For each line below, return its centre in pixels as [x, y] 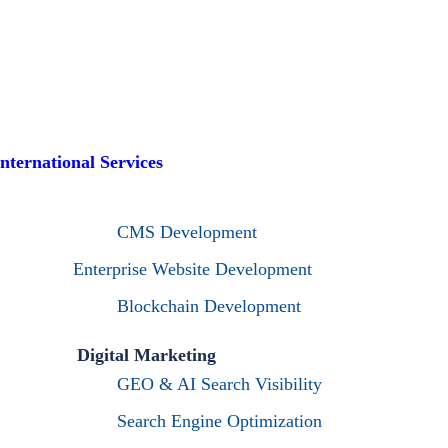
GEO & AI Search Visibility [219, 384]
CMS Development [186, 232]
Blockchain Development [208, 306]
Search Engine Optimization [219, 421]
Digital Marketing [146, 355]
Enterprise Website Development [192, 269]
